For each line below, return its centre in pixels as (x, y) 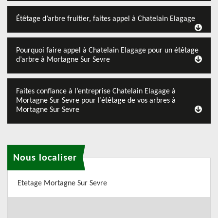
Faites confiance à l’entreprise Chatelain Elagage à (96, 91)
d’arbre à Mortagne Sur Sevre (63, 60)
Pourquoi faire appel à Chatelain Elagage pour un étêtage (107, 51)
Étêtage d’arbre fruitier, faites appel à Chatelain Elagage (106, 19)
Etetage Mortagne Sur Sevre (62, 183)
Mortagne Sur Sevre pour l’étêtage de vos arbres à (96, 101)
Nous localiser (45, 158)
